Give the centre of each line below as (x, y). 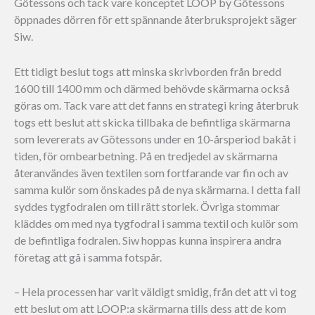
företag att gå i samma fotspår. (88, 257)
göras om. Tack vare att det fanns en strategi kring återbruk (156, 105)
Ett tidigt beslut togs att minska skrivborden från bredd (148, 71)
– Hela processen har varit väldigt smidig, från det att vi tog (155, 292)
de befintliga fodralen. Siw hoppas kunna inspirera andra (148, 240)
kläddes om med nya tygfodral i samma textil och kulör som (156, 223)
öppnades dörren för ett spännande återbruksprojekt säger (155, 20)
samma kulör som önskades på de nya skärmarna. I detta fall (157, 189)
